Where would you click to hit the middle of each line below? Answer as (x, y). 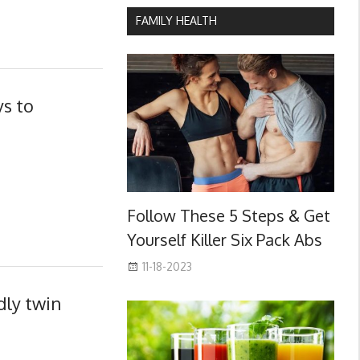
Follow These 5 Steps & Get (228, 216)
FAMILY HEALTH (176, 21)
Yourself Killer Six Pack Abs (224, 240)
